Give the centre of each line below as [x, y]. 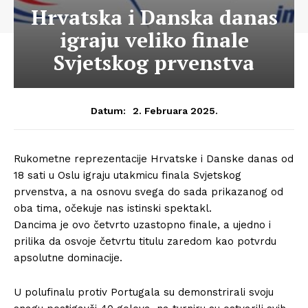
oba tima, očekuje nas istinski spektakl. [113, 208]
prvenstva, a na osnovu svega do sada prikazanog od [148, 192]
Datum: [108, 111]
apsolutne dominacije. [68, 258]
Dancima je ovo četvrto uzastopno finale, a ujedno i [142, 225]
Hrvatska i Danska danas [154, 17]
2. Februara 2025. [175, 110]
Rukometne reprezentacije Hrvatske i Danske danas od [154, 159]
